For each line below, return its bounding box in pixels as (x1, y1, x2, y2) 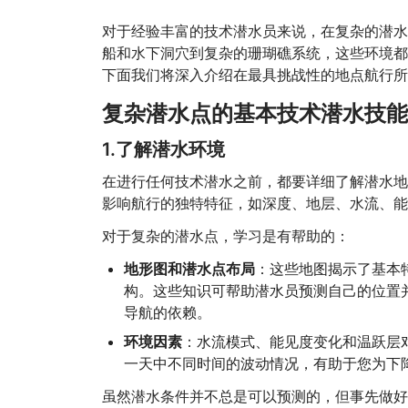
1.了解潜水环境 (101, 138, 225, 160)
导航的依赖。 (123, 303, 211, 321)
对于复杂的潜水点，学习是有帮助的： (101, 227, 350, 245)
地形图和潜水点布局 (123, 260, 255, 278)
